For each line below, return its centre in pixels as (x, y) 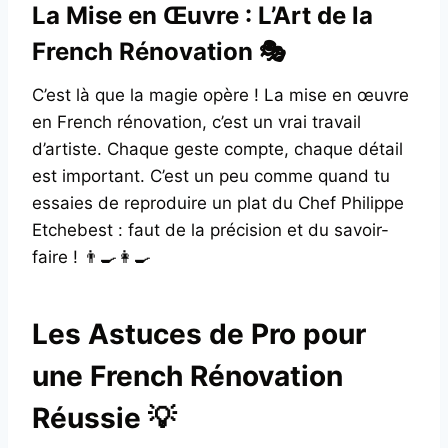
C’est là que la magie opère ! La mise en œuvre (220, 94)
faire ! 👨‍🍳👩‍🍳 (91, 256)
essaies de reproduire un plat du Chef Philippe (218, 202)
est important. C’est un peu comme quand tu (211, 175)
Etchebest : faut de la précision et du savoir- (210, 229)
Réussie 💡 (104, 417)
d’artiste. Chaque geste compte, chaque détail (217, 148)
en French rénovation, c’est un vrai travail (196, 121)
